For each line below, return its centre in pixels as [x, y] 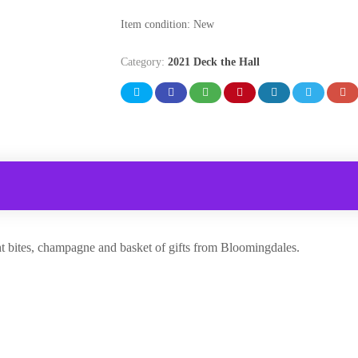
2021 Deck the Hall [213, 62]
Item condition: [157, 25]
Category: [144, 62]
